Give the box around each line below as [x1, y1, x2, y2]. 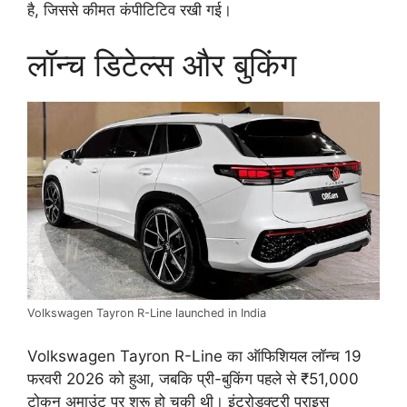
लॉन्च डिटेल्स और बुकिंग [27, 45, 296, 84]
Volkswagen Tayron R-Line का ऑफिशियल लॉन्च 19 [27, 346, 362, 365]
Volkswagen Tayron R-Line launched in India [27, 306, 266, 321]
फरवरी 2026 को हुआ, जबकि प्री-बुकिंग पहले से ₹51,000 [27, 369, 359, 388]
